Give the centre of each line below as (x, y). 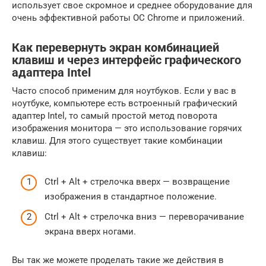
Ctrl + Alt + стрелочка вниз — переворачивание (144, 216)
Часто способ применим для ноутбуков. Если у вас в (124, 91)
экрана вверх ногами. (90, 231)
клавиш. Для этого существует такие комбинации (117, 140)
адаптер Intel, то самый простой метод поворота (115, 115)
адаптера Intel (51, 72)
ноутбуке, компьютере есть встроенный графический (125, 103)
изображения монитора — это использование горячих (127, 128)
